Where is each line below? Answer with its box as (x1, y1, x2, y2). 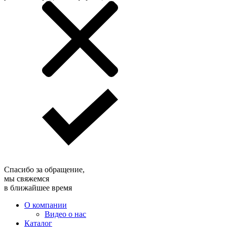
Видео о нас (45, 210, 86, 219)
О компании (24, 201, 67, 210)
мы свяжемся (4, 174, 49, 183)
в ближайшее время (4, 183, 72, 193)
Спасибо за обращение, (4, 165, 85, 174)
